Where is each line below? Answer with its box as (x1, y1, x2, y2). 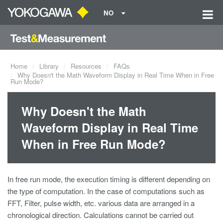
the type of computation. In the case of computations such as (7, 186, 205, 196)
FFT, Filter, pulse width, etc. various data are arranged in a (7, 198, 195, 208)
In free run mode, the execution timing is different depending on (7, 174, 210, 184)
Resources (71, 61, 102, 71)
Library (39, 61, 59, 71)
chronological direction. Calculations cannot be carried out (7, 210, 194, 220)
